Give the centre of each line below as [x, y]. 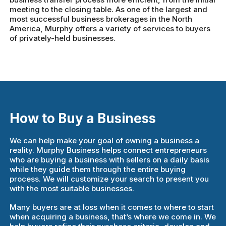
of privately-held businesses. [63, 38]
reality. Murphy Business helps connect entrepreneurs [108, 150]
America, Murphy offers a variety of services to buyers [110, 29]
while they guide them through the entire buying [98, 169]
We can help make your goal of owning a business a [105, 140]
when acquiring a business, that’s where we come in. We [113, 216]
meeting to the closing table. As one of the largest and [109, 10]
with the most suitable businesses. [72, 188]
